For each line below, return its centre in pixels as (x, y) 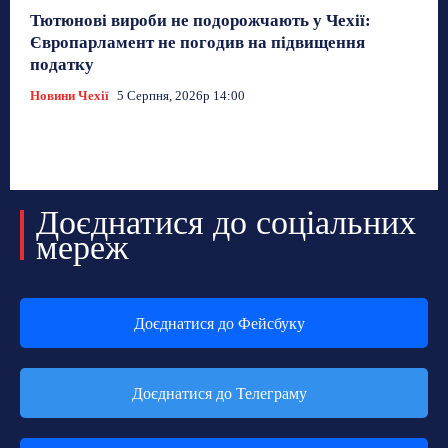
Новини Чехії (69, 96)
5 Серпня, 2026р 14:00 (181, 96)
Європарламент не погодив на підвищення (197, 43)
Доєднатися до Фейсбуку (219, 324)
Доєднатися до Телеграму (219, 394)
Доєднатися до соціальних (226, 223)
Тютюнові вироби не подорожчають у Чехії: (200, 21)
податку (62, 65)
